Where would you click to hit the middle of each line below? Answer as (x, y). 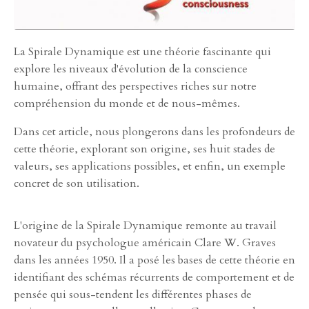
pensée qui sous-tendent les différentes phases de (133, 294)
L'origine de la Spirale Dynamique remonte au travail (145, 225)
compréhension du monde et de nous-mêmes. (127, 103)
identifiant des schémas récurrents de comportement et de (154, 277)
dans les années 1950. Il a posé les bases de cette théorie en (154, 260)
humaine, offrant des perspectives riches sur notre (135, 86)
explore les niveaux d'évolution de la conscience (131, 69)
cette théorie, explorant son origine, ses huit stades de (144, 149)
